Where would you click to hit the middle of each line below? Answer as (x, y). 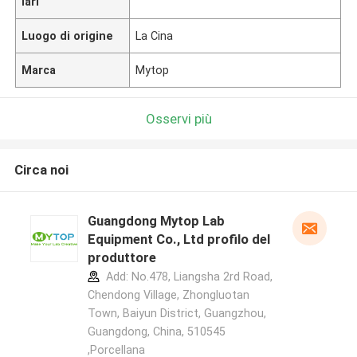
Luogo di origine (68, 35)
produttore (122, 258)
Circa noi (41, 170)
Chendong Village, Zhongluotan (168, 295)
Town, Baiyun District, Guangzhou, (177, 314)
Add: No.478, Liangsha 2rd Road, (187, 277)
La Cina (155, 35)
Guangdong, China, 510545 (156, 332)
